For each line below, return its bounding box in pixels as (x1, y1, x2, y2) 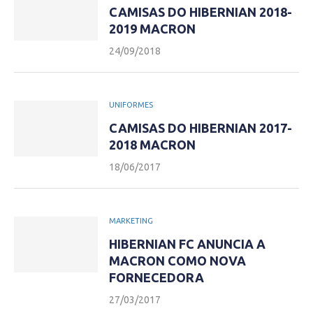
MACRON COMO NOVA (109, 254, 246, 268)
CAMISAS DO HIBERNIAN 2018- (109, 5, 292, 19)
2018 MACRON (109, 138, 196, 152)
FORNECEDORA (109, 270, 204, 284)
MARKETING (109, 217, 153, 225)
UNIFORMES (109, 101, 153, 109)
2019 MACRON (109, 22, 196, 36)
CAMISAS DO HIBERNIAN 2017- (109, 121, 292, 135)
